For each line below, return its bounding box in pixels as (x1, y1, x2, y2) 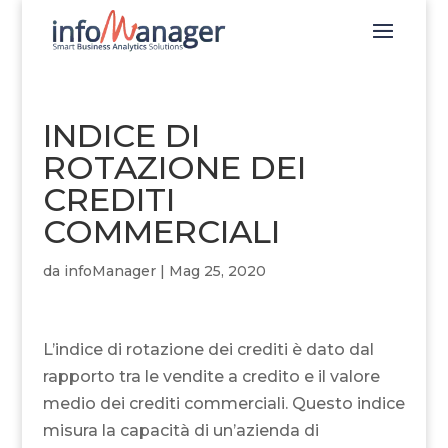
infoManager (63, 261, 156, 280)
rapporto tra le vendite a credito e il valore (42, 366, 380, 386)
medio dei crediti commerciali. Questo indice (42, 393, 405, 413)
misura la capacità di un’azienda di (42, 420, 319, 440)
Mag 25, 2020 (168, 261, 266, 280)
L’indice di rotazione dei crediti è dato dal (42, 339, 374, 359)
